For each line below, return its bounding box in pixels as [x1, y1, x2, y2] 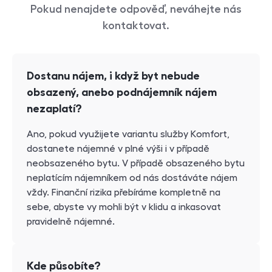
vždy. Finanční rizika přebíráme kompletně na [27, 187, 220, 197]
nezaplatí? [27, 103, 82, 114]
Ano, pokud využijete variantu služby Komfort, [27, 129, 229, 139]
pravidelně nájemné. [27, 216, 115, 226]
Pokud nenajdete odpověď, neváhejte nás [30, 3, 242, 15]
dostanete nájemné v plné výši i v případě [27, 143, 209, 154]
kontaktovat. [103, 19, 169, 31]
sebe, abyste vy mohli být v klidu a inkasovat [27, 202, 221, 212]
